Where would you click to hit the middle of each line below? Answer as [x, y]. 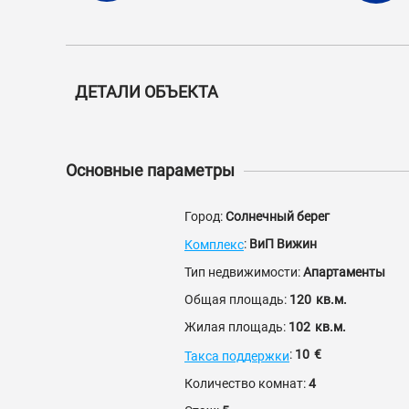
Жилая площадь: [236, 327]
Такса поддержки [237, 356]
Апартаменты [344, 273]
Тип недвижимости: [244, 273]
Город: [205, 216]
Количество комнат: [246, 383]
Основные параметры [150, 170]
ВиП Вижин [283, 244]
